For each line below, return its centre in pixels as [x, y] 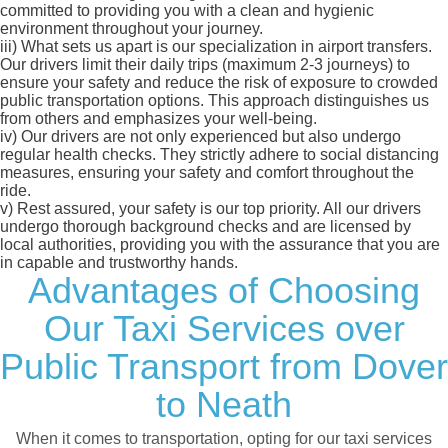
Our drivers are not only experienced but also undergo [209, 137]
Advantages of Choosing [224, 291]
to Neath [224, 405]
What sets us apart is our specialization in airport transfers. [224, 47]
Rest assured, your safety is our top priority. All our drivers [217, 209]
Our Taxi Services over [224, 329]
